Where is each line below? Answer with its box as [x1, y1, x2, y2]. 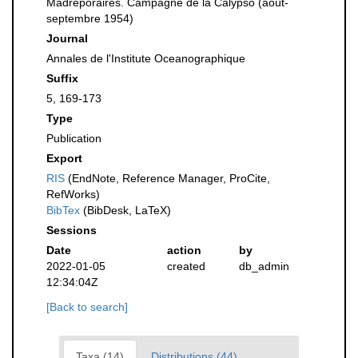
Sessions [46, 224, 97, 237]
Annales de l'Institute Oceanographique [46, 52, 245, 65]
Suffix [46, 72, 78, 85]
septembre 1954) [46, 12, 133, 25]
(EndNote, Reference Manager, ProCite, [65, 172, 270, 185]
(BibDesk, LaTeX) [80, 204, 171, 217]
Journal [46, 32, 88, 45]
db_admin [239, 260, 290, 272]
